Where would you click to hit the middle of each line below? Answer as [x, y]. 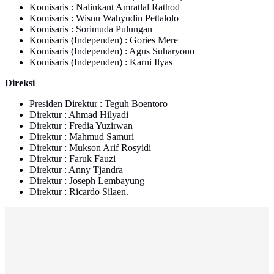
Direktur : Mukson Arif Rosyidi [90, 148]
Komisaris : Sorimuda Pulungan [91, 29]
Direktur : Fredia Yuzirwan [81, 126]
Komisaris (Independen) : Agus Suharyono [112, 51]
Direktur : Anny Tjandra [76, 170]
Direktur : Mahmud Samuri [82, 137]
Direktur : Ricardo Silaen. [79, 192]
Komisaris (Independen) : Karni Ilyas [101, 62]
